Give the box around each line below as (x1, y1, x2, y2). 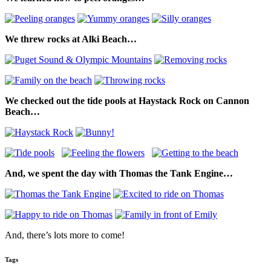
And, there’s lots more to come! (5, 230, 125, 241)
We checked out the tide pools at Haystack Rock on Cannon (5, 96, 249, 106)
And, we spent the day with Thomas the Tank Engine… (5, 168, 233, 179)
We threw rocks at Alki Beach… (5, 34, 137, 45)
